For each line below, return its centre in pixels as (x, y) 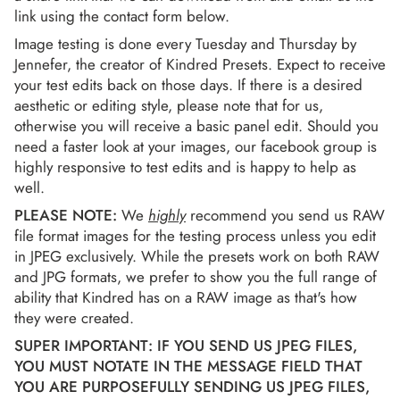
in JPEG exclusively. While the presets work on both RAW (197, 256)
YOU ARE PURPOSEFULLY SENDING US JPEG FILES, (192, 386)
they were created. (76, 317)
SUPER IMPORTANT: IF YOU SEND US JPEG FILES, (186, 345)
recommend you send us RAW (285, 215)
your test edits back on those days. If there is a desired (188, 84)
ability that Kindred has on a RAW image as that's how (186, 297)
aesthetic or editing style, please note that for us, (169, 105)
